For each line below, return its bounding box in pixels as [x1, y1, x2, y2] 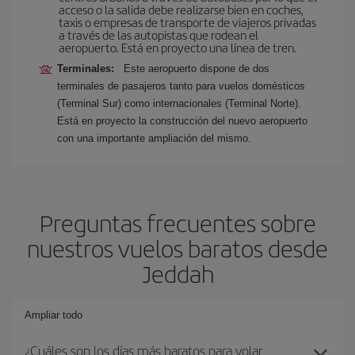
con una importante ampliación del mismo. [57, 132, 251, 144]
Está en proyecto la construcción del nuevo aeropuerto [57, 114, 307, 127]
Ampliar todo [25, 308, 82, 321]
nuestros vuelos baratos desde [27, 231, 328, 265]
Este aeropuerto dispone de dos [124, 62, 269, 74]
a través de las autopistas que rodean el [59, 25, 258, 43]
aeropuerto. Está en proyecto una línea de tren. [59, 38, 296, 55]
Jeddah [141, 256, 214, 290]
